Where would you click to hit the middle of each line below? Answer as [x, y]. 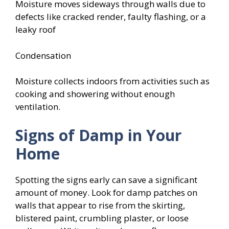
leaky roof [36, 29]
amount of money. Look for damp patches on [106, 192]
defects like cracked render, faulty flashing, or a [111, 17]
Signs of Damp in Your [98, 135]
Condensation [43, 55]
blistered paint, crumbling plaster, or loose [102, 218]
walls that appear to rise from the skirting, [100, 205]
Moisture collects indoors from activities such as [112, 81]
